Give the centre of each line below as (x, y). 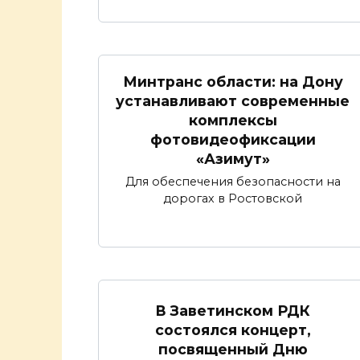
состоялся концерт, (233, 330)
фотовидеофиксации (233, 139)
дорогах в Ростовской (233, 199)
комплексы (233, 120)
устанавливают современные (233, 100)
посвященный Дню (233, 350)
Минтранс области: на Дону (233, 81)
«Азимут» (233, 158)
